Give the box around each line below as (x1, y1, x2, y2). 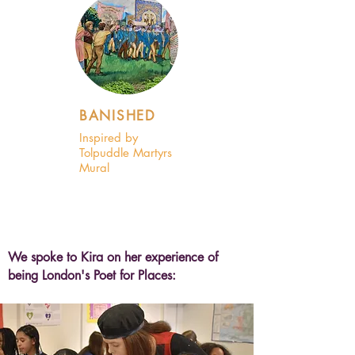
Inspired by (79, 130, 142, 145)
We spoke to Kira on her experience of (8, 249, 218, 265)
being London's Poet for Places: (8, 267, 176, 284)
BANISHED (79, 107, 156, 124)
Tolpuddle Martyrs (79, 145, 172, 160)
